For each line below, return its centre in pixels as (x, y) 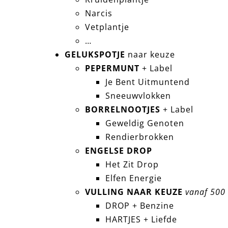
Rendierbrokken (139, 137)
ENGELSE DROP (118, 151)
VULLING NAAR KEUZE (135, 192)
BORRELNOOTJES (122, 110)
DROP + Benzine (139, 206)
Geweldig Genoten (145, 123)
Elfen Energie (133, 178)
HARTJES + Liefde (141, 220)
